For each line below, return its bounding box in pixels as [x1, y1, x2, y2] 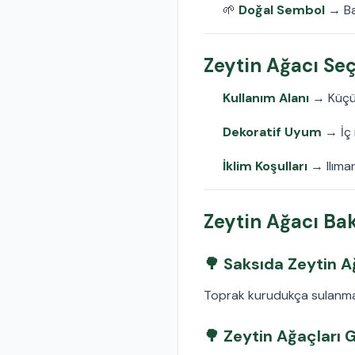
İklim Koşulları [223, 157, 307, 174]
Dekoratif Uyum [223, 123, 322, 140]
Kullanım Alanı [223, 89, 309, 106]
